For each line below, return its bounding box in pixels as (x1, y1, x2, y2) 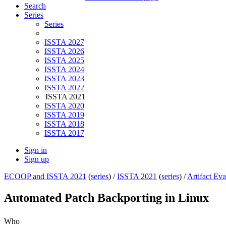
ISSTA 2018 (44, 120, 84, 129)
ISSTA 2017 (44, 129, 84, 138)
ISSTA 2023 (44, 74, 84, 83)
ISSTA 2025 (44, 56, 84, 65)
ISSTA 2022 (44, 83, 84, 92)
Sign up (24, 155, 49, 164)
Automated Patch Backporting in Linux (4, 191, 209, 205)
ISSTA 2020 (44, 101, 84, 110)
